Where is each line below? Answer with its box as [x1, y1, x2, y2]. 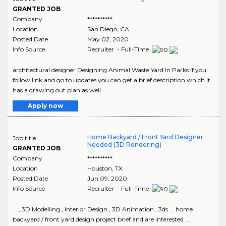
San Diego [87, 25, 117, 33]
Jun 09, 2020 [87, 174, 127, 182]
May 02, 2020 [87, 35, 129, 43]
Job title [13, 134, 36, 142]
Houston [87, 164, 112, 172]
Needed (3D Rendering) [87, 140, 161, 148]
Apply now [28, 101, 63, 109]
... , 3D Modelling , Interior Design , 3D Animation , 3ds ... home [13, 205, 193, 213]
